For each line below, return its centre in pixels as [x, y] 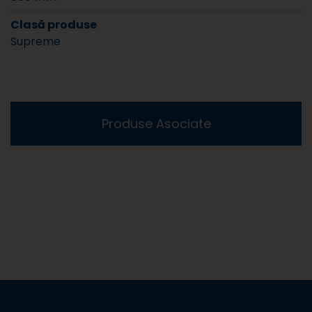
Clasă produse [54, 24]
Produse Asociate [156, 123]
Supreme [36, 41]
